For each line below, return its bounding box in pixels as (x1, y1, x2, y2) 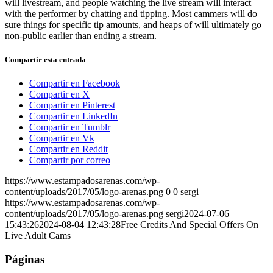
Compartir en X (29, 88, 90, 99)
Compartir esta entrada (5, 54, 86, 64)
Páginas (5, 252, 44, 266)
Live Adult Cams (5, 230, 71, 241)
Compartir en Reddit (29, 143, 108, 154)
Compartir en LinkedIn (29, 110, 118, 121)
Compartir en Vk (29, 132, 94, 143)
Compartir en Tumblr (29, 121, 110, 132)
